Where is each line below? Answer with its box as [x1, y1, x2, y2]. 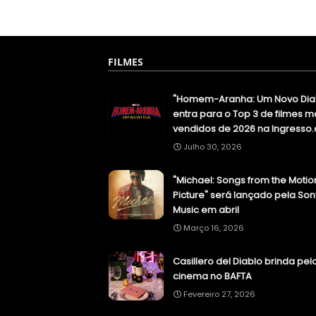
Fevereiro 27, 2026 [183, 288, 255, 300]
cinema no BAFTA [173, 269, 252, 284]
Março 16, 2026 [183, 222, 244, 234]
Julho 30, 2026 [183, 141, 242, 153]
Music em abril [173, 203, 239, 217]
